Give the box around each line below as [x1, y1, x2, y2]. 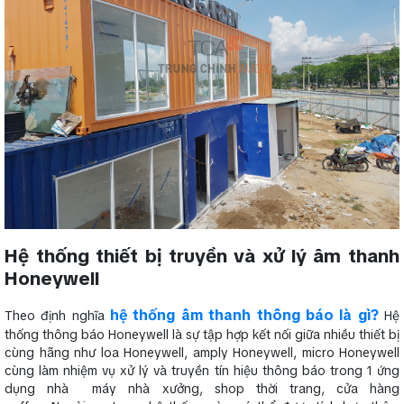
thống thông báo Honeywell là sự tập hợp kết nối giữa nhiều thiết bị [5, 326, 399, 344]
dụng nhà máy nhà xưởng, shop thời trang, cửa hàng [5, 381, 399, 398]
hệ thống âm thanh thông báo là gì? [110, 306, 379, 326]
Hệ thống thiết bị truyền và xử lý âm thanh [5, 243, 399, 268]
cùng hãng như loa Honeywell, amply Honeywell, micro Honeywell [5, 344, 399, 362]
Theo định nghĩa [5, 308, 111, 325]
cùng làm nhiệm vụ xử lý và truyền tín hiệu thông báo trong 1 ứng [5, 363, 399, 380]
